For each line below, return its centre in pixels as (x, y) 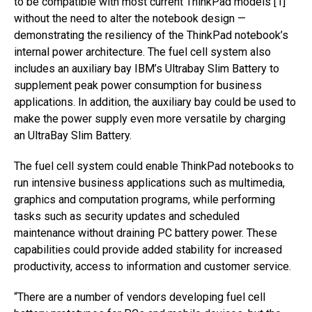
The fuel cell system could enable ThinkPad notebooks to (154, 166)
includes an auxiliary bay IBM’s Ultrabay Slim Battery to (147, 69)
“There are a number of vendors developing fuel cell (140, 297)
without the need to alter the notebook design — (130, 18)
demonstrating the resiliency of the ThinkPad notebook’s (151, 35)
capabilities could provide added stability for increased (148, 250)
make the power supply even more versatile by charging (150, 119)
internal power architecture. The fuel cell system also (142, 52)
